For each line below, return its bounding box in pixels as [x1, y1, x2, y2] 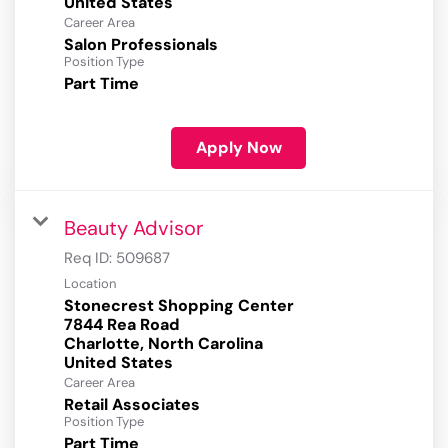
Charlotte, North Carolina [64, 333, 263, 355]
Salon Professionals [64, 34, 218, 56]
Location [64, 275, 116, 293]
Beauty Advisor [64, 215, 203, 242]
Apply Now [195, 137, 282, 159]
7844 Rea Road [64, 314, 180, 336]
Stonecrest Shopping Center [64, 295, 294, 317]
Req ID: [64, 248, 116, 269]
